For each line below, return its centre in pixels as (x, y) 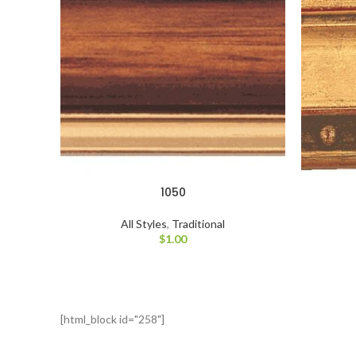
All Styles (144, 224)
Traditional (198, 224)
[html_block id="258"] (112, 319)
